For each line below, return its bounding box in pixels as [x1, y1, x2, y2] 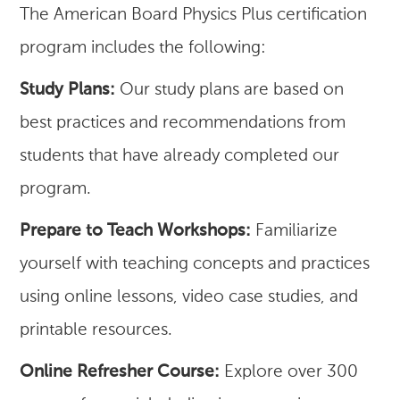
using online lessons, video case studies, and [20, 289, 359, 305]
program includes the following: [20, 40, 267, 56]
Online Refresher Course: [20, 364, 221, 380]
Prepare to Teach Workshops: [20, 223, 252, 239]
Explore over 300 [220, 364, 359, 380]
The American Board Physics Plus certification [20, 7, 368, 23]
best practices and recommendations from [20, 115, 346, 131]
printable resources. [20, 322, 173, 338]
